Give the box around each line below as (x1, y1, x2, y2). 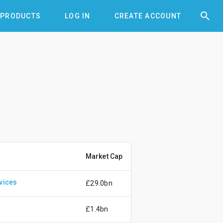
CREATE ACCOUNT (114, 12, 181, 20)
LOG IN (65, 12, 91, 20)
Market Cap (86, 152, 122, 160)
